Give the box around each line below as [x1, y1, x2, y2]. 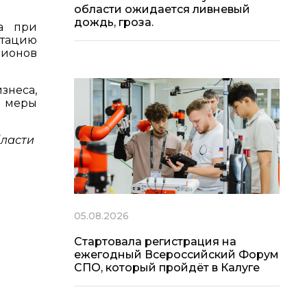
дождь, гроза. [74, 16, 153, 29]
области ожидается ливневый [74, 3, 250, 16]
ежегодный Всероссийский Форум [74, 247, 279, 261]
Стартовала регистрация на [74, 234, 236, 248]
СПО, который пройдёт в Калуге [74, 260, 260, 274]
